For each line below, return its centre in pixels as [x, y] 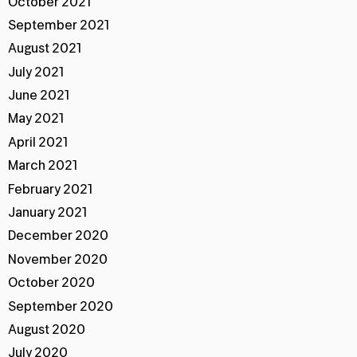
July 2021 [36, 72]
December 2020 [58, 236]
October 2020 [51, 283]
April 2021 [38, 142]
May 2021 [36, 119]
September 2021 [59, 25]
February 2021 [50, 189]
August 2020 [47, 330]
